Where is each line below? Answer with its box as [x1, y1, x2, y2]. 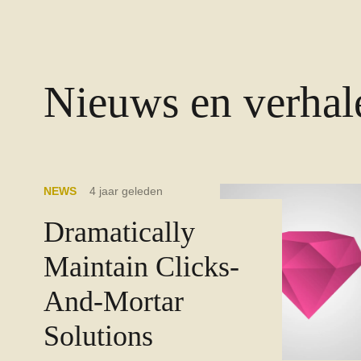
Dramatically [43, 215, 195, 248]
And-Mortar [43, 284, 184, 317]
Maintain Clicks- [43, 250, 239, 283]
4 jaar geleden [89, 184, 163, 197]
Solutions [43, 319, 153, 352]
